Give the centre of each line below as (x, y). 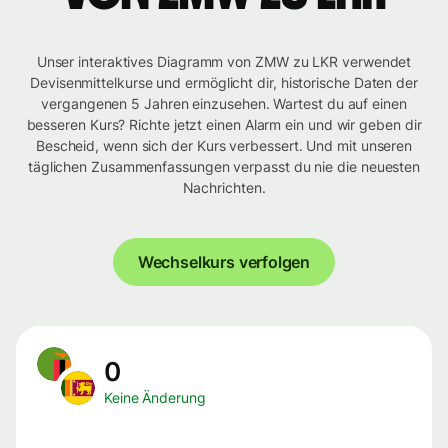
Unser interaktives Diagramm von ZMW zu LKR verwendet (224, 62)
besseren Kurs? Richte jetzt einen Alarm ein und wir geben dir (224, 125)
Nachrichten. (224, 188)
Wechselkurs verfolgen (224, 262)
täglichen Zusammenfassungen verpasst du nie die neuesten (224, 167)
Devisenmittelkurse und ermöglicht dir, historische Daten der (224, 83)
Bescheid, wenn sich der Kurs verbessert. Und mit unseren (224, 146)
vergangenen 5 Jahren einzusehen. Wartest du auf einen (224, 104)
